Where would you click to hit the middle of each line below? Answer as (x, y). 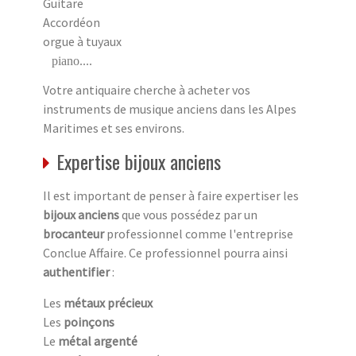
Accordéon (72, 22)
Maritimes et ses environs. (114, 128)
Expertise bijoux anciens (139, 161)
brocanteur (74, 233)
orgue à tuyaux (82, 41)
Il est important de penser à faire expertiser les (171, 195)
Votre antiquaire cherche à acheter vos (147, 89)
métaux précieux (108, 302)
